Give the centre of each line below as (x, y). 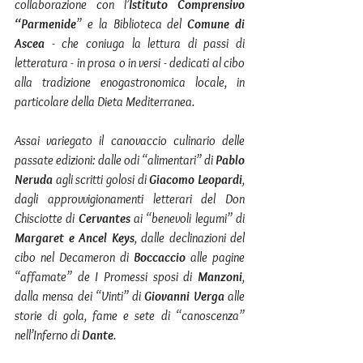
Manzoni (220, 277)
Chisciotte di (47, 218)
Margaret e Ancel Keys (75, 238)
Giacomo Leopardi (196, 179)
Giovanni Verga (184, 296)
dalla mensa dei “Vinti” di (80, 296)
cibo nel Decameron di (74, 257)
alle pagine (215, 257)
